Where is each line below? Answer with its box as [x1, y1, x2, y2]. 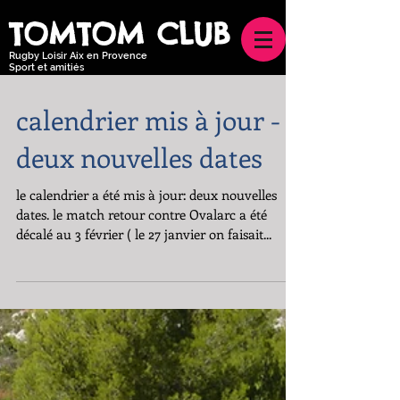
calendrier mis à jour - [16, 102, 280, 137]
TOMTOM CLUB [9, 15, 230, 53]
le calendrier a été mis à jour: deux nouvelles [16, 186, 277, 204]
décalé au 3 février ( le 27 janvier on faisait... [16, 225, 271, 243]
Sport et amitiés [9, 62, 84, 73]
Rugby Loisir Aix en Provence [9, 50, 147, 62]
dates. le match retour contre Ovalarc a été [16, 205, 267, 223]
